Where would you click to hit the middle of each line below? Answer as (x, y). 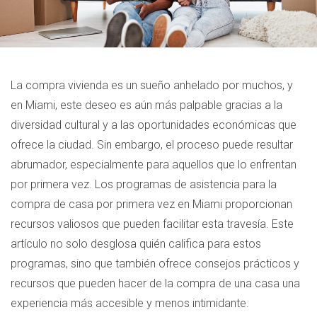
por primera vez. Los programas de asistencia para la (144, 184)
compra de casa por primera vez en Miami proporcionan (151, 204)
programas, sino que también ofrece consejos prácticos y (155, 264)
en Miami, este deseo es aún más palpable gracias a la (146, 105)
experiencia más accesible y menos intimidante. (130, 303)
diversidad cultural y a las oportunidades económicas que (154, 125)
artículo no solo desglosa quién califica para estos (136, 244)
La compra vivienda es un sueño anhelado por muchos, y (152, 85)
